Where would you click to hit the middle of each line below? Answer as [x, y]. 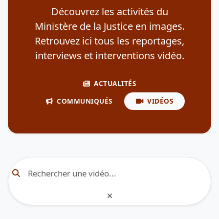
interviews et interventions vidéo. [109, 55]
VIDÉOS [160, 101]
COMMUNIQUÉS [85, 101]
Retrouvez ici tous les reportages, [109, 41]
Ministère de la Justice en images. [109, 26]
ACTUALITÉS [115, 83]
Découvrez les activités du [109, 11]
